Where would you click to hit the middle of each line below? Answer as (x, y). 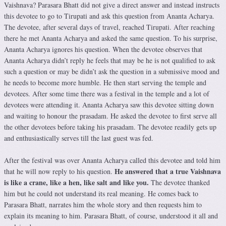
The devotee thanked (179, 183)
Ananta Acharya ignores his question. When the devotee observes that (103, 49)
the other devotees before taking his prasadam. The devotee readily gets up (110, 127)
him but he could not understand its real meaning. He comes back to (101, 194)
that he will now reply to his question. (59, 172)
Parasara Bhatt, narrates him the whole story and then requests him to (103, 205)
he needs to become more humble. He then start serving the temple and (105, 83)
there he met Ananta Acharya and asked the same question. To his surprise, (111, 38)
